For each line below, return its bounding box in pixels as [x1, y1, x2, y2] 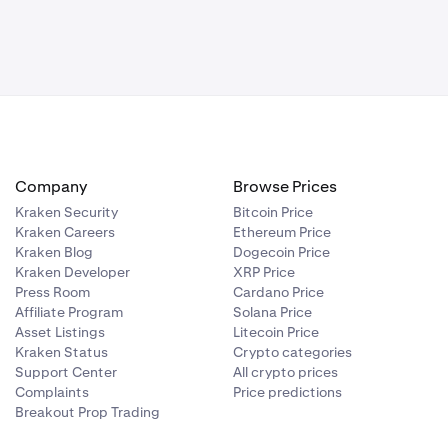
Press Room [14, 283, 90, 302]
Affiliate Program [14, 303, 123, 322]
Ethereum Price [233, 223, 332, 242]
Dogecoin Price [233, 243, 331, 262]
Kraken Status [14, 343, 108, 362]
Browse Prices [233, 176, 338, 198]
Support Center [14, 363, 117, 382]
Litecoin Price [233, 323, 320, 342]
